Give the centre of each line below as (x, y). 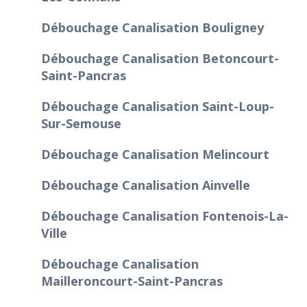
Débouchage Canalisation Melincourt (155, 154)
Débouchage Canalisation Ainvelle (146, 185)
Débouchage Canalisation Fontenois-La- (165, 216)
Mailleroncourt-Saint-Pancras (132, 281)
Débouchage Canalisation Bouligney (152, 27)
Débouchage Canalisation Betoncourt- (160, 58)
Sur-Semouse (81, 123)
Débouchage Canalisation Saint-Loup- (158, 106)
